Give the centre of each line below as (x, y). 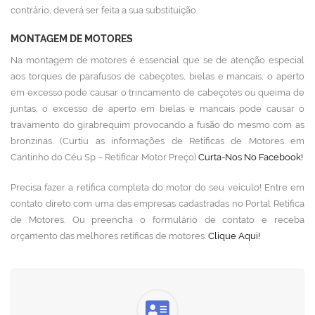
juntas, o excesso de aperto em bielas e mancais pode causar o (157, 109)
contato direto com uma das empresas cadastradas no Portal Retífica (157, 204)
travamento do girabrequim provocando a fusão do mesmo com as (157, 125)
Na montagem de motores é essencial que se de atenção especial (157, 60)
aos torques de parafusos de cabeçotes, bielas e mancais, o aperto (157, 76)
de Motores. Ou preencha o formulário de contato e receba (157, 220)
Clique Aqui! (234, 236)
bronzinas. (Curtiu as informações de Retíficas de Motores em (157, 141)
